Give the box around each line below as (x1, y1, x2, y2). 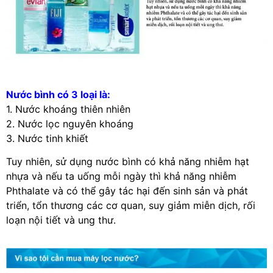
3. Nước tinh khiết (6, 132, 88, 144)
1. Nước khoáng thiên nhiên (6, 102, 130, 115)
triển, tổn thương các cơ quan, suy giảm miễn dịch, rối (6, 199, 255, 212)
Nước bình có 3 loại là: (6, 88, 110, 101)
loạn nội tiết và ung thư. (6, 214, 116, 227)
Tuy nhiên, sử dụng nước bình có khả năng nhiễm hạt (6, 155, 249, 168)
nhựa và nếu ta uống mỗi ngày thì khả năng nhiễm (6, 170, 236, 183)
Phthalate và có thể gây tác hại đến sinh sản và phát (6, 185, 248, 197)
